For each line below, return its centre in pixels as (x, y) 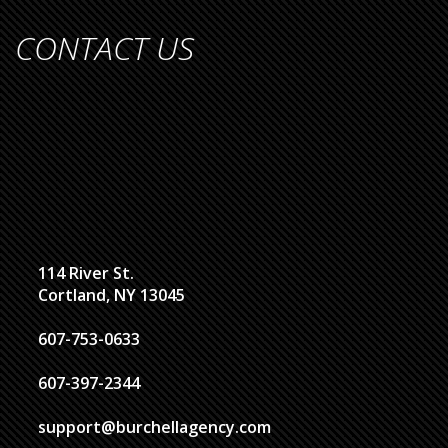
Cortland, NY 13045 (111, 295)
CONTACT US (104, 48)
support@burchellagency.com (154, 427)
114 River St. (86, 273)
